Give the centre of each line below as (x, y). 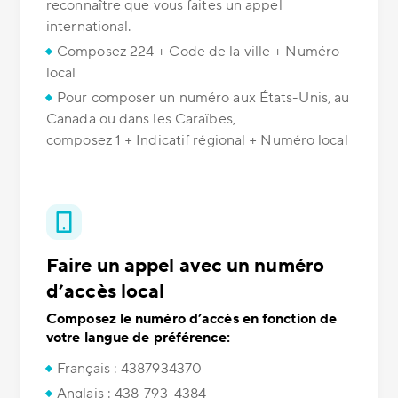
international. (89, 27)
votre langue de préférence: (138, 338)
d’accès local (106, 292)
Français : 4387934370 (130, 369)
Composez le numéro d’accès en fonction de (192, 319)
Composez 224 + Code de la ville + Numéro (199, 52)
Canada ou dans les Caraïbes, (141, 119)
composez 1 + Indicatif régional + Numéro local (197, 141)
